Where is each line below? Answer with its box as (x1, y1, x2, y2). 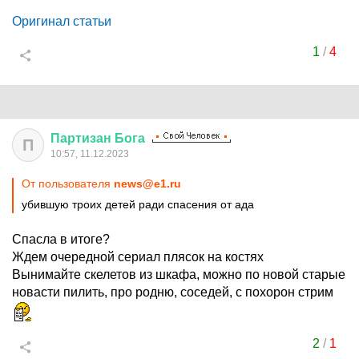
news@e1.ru (114, 177, 181, 190)
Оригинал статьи (12, 14, 111, 28)
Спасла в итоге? (12, 232, 110, 246)
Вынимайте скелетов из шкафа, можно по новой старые (12, 268, 345, 281)
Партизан (50, 131, 111, 145)
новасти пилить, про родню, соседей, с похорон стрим (12, 285, 333, 299)
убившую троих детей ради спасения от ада (22, 198, 254, 211)
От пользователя (22, 177, 114, 190)
